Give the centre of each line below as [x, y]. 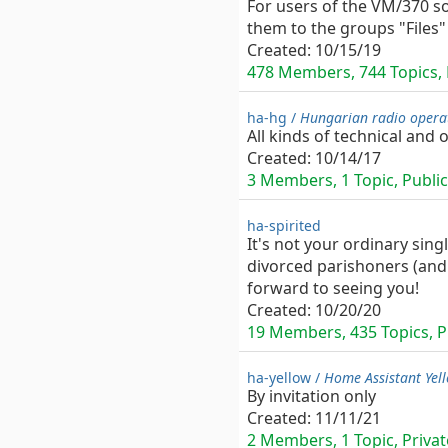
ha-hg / [273, 117]
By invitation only [311, 396]
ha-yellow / [285, 377]
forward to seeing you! [333, 288]
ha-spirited [284, 225]
